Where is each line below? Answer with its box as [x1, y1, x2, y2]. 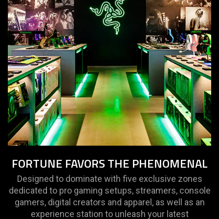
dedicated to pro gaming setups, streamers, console [8, 185, 211, 196]
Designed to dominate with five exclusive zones [17, 174, 202, 184]
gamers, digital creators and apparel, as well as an [14, 197, 205, 208]
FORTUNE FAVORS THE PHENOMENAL [11, 154, 208, 173]
